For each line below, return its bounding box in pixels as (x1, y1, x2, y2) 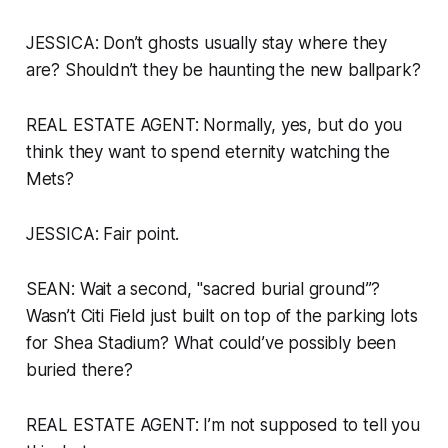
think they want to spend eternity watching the (25, 142, 390, 163)
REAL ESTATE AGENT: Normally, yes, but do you (25, 115, 403, 136)
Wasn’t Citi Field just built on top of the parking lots (25, 306, 418, 327)
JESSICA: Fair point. (25, 224, 180, 245)
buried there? (25, 360, 133, 381)
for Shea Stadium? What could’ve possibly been (25, 333, 397, 354)
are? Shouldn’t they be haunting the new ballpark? (25, 60, 421, 81)
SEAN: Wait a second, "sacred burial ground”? (25, 279, 381, 300)
